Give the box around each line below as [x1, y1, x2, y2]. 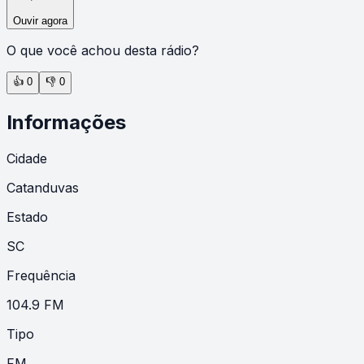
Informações [6, 110, 126, 134]
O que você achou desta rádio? [6, 41, 199, 58]
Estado [6, 208, 48, 225]
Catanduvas [6, 179, 79, 196]
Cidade [6, 149, 47, 167]
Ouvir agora [13, 14, 67, 27]
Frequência [6, 266, 76, 284]
